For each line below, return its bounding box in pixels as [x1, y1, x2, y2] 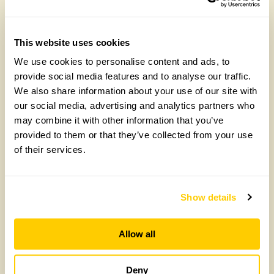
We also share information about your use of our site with [14, 86, 257, 97]
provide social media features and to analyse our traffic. [14, 71, 251, 82]
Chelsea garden [34, 23, 107, 41]
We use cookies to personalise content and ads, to [14, 56, 230, 67]
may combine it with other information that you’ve [14, 115, 224, 126]
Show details [180, 191, 237, 202]
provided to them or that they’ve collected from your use [14, 130, 253, 141]
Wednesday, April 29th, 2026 [34, 45, 144, 59]
